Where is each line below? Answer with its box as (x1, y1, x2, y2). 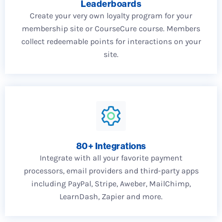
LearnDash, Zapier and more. (59, 191, 163, 201)
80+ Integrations (76, 140, 146, 152)
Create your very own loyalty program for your (30, 10, 192, 20)
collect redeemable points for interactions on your (21, 36, 201, 46)
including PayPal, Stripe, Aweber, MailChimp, (31, 178, 191, 188)
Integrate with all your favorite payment (40, 153, 182, 163)
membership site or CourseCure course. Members (22, 23, 200, 33)
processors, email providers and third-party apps (23, 166, 199, 175)
